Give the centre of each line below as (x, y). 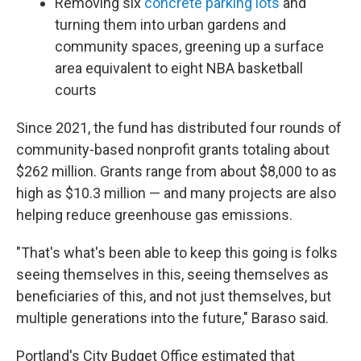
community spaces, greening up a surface (189, 47)
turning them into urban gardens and (170, 25)
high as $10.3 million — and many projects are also (176, 193)
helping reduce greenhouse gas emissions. (154, 215)
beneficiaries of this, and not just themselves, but (174, 297)
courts (76, 90)
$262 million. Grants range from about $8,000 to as (176, 172)
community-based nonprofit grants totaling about (173, 150)
